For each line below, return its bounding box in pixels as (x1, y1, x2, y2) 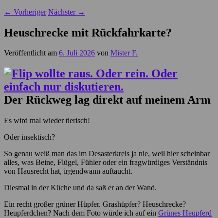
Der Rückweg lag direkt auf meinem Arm (4, 93, 211, 107)
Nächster (48, 7, 77, 16)
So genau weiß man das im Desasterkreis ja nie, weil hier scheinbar (4, 149, 210, 158)
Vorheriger (12, 7, 46, 16)
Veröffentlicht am (4, 49, 59, 57)
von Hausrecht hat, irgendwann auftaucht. (4, 167, 132, 176)
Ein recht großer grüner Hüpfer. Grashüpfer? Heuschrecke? (4, 200, 186, 209)
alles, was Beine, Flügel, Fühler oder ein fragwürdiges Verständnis (4, 158, 207, 167)
